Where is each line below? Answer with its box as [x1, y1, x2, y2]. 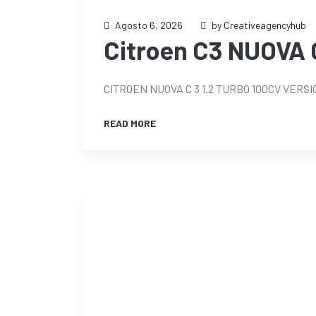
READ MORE [104, 117, 158, 129]
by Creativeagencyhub [212, 19, 306, 31]
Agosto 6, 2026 [115, 19, 183, 31]
